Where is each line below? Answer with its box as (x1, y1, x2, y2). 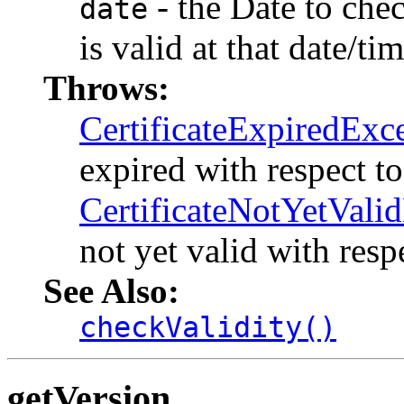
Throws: (43, 69, 170, 108)
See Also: (43, 271, 179, 311)
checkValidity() (79, 311, 336, 344)
